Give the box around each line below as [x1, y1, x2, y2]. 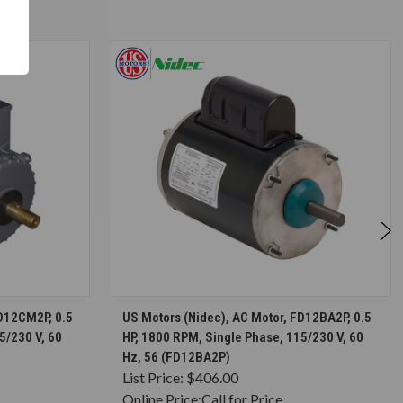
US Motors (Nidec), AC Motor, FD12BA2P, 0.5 [122, 309, 372, 326]
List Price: [122, 368, 186, 386]
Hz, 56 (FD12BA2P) [122, 348, 230, 365]
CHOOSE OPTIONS [216, 302, 305, 317]
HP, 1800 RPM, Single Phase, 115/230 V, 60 [122, 328, 363, 345]
